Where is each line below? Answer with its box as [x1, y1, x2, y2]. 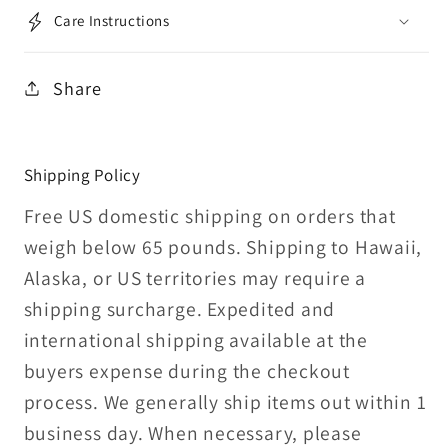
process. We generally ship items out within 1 [23, 389, 427, 416]
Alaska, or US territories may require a [23, 265, 366, 292]
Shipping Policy [23, 164, 141, 187]
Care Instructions [53, 11, 170, 31]
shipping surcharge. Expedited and [23, 296, 336, 323]
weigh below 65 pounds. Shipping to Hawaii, [23, 234, 423, 261]
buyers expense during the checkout [23, 358, 351, 385]
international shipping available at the [23, 327, 368, 354]
